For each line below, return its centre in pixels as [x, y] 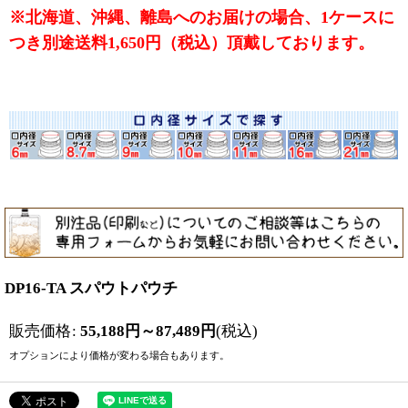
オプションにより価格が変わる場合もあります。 [119, 356]
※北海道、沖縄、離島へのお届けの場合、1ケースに [202, 18]
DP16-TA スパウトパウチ [91, 289]
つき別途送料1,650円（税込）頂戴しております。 [192, 43]
